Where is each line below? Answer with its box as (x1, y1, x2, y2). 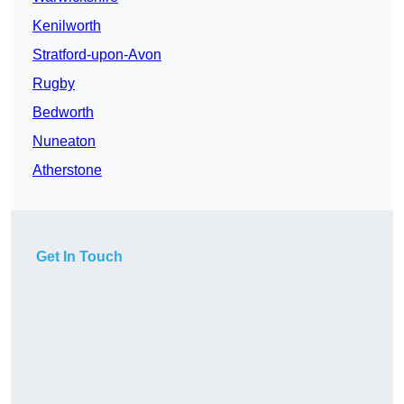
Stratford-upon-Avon (32, 47, 161, 63)
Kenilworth (32, 18, 101, 34)
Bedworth (32, 105, 94, 121)
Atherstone (32, 162, 102, 179)
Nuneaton (32, 133, 96, 150)
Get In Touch (36, 249, 123, 265)
